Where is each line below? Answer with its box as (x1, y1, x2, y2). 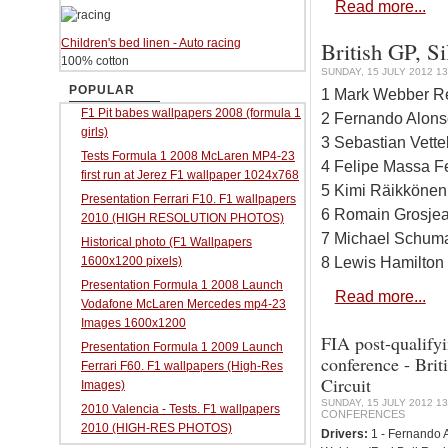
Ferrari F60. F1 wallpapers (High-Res (81, 359, 283, 373)
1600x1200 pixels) (81, 254, 182, 268)
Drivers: (320, 427, 368, 441)
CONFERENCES (320, 408, 405, 420)
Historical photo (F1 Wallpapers (81, 235, 252, 249)
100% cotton (61, 54, 129, 68)
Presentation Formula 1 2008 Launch (81, 278, 283, 292)
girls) (81, 125, 108, 139)
